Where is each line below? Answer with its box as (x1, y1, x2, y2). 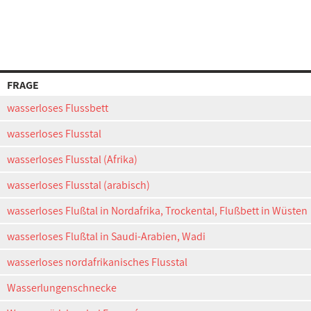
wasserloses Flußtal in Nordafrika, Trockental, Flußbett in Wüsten (7, 203, 308, 218)
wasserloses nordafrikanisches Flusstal (7, 255, 187, 269)
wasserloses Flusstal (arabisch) (7, 178, 150, 192)
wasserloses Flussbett (7, 101, 108, 115)
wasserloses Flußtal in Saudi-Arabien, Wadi (7, 229, 205, 244)
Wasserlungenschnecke (7, 280, 117, 295)
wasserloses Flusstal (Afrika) (7, 152, 137, 167)
